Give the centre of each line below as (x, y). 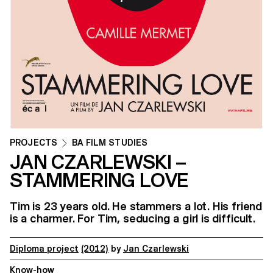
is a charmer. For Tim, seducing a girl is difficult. (133, 218)
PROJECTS (34, 142)
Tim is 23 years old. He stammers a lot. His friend (136, 206)
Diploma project (44, 248)
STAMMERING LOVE (99, 180)
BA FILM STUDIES (110, 142)
